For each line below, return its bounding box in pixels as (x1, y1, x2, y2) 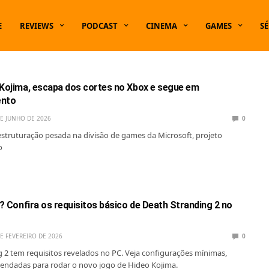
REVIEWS (20, 20, 53, 31)
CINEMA (146, 20, 177, 31)
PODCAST (82, 20, 118, 31)
